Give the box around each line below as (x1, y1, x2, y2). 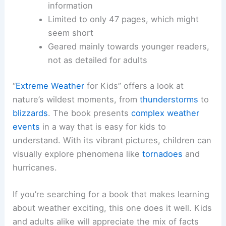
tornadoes (142, 149, 183, 159)
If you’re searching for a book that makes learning (13, 189, 210, 200)
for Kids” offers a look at (84, 81, 184, 91)
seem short (47, 27, 93, 38)
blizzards (13, 108, 48, 119)
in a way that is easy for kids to (40, 122, 166, 132)
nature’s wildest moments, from (13, 94, 140, 105)
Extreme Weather (16, 81, 85, 91)
